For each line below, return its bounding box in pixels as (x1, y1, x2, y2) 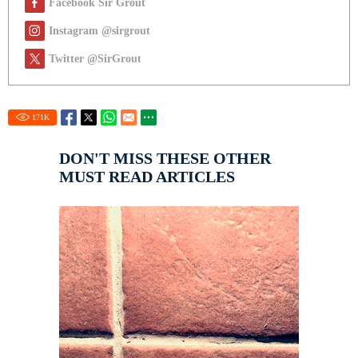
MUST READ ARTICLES (59, 168, 235, 186)
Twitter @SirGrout (49, 53, 141, 66)
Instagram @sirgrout (49, 25, 150, 38)
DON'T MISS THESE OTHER (59, 149, 271, 168)
